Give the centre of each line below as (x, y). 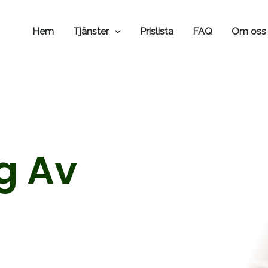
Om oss (249, 31)
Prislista (156, 31)
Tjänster (91, 31)
